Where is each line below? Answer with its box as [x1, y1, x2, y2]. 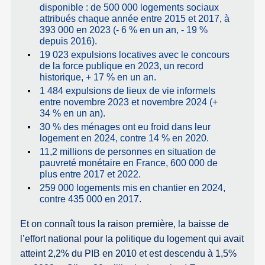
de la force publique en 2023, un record [39, 61, 203, 72]
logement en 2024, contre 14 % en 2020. [39, 133, 209, 144]
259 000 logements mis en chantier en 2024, [39, 183, 225, 193]
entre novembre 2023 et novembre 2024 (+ [39, 97, 218, 108]
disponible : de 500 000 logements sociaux [39, 2, 219, 13]
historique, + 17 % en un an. [39, 72, 156, 83]
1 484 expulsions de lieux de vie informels [39, 86, 215, 96]
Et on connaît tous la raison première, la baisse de [20, 219, 230, 230]
